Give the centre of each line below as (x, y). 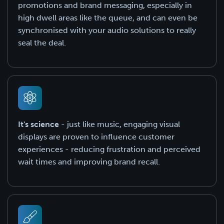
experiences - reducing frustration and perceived (109, 149)
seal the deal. (42, 42)
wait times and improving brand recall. (89, 161)
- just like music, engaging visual (119, 124)
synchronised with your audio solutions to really (107, 30)
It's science (38, 124)
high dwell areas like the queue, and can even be (108, 17)
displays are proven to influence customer (96, 136)
